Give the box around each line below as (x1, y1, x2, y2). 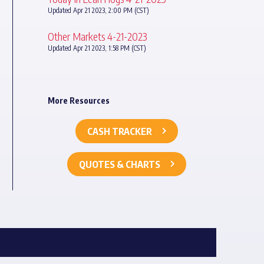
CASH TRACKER (87, 125, 152, 137)
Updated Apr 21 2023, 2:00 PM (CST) (47, 5, 149, 15)
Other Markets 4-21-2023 (47, 29, 147, 43)
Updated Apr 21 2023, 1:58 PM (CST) (47, 43, 146, 52)
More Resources (47, 95, 110, 105)
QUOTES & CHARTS (78, 158, 160, 170)
